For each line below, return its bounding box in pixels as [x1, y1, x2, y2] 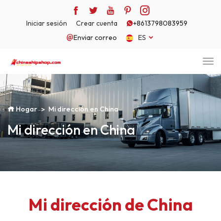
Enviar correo [73, 33, 117, 42]
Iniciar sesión [26, 18, 67, 28]
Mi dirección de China [28, 193, 193, 215]
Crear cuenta [76, 18, 117, 28]
